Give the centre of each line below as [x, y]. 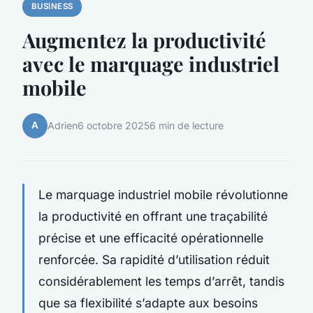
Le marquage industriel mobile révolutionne [163, 194]
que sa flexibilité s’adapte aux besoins [148, 303]
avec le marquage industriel [151, 63]
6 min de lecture [187, 126]
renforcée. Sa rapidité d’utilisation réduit [154, 259]
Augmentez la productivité [144, 39]
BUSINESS [52, 7]
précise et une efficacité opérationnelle [151, 238]
